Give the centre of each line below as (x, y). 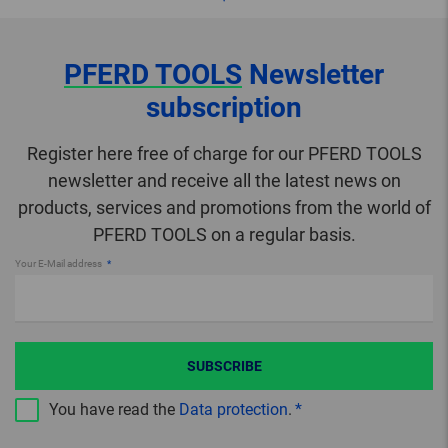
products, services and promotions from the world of (224, 208)
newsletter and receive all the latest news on (224, 181)
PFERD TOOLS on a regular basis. (224, 235)
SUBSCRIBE (224, 366)
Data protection (233, 410)
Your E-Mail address (59, 264)
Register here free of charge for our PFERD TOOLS (224, 154)
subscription (224, 108)
